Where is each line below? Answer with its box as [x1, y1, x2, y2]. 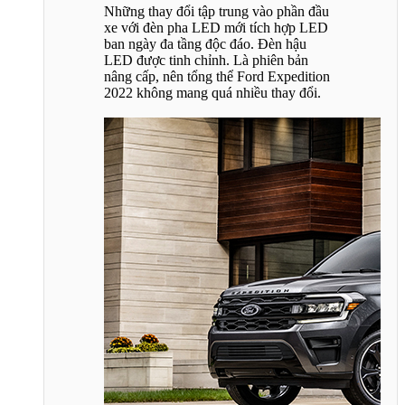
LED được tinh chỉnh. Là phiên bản [104, 52, 308, 68]
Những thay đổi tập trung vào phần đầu [104, 3, 329, 19]
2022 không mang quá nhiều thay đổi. [104, 84, 321, 100]
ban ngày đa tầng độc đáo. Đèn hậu [104, 35, 306, 52]
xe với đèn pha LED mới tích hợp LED [104, 19, 328, 35]
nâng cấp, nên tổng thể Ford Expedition [104, 68, 330, 84]
